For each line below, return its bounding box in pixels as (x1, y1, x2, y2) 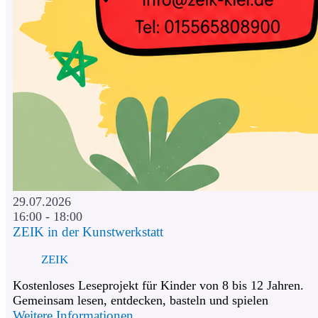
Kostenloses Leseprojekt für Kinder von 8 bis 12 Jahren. (13, 278, 304, 293)
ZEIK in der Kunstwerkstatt (13, 224, 163, 240)
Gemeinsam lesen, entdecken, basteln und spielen (13, 293, 268, 308)
